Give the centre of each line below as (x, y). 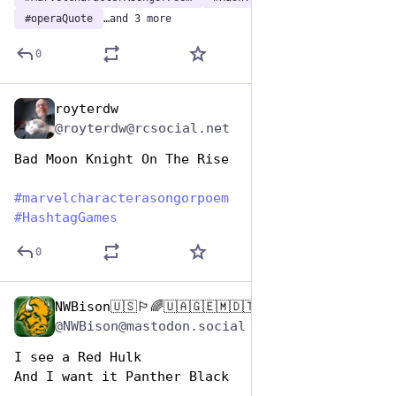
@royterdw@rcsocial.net (142, 128)
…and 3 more (137, 19)
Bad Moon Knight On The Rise (122, 159)
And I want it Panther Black (122, 377)
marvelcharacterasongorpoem (126, 198)
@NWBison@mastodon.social (150, 326)
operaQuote (62, 19)
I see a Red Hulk (78, 357)
